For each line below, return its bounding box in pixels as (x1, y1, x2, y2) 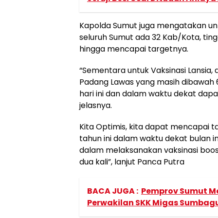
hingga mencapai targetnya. (79, 43, 188, 54)
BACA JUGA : (87, 185, 138, 197)
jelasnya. (79, 99, 112, 111)
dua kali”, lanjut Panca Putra (79, 156, 184, 167)
